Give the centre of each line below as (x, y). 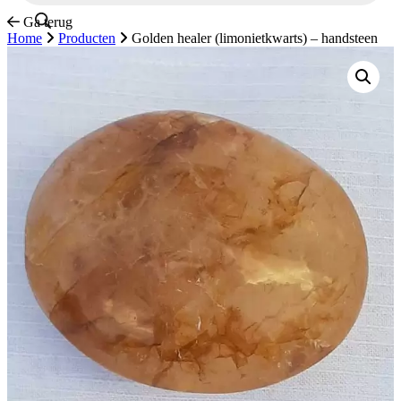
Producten (87, 38)
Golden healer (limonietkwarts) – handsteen (255, 38)
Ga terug (48, 22)
